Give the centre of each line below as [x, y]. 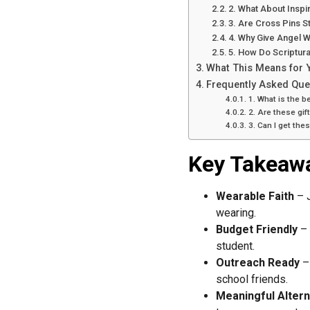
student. [235, 246]
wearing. [236, 213]
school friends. [252, 280]
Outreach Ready [258, 263]
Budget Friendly [257, 230]
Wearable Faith [255, 197]
